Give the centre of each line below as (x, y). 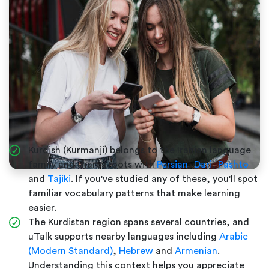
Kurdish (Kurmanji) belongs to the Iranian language (140, 150)
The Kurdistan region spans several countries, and (139, 222)
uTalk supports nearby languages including (124, 236)
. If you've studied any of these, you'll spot (164, 179)
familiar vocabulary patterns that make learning (134, 193)
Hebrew (136, 251)
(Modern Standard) (71, 251)
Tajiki (59, 179)
